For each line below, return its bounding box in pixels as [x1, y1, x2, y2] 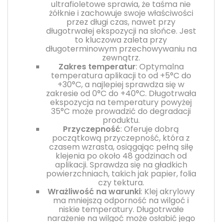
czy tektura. [98, 176, 144, 188]
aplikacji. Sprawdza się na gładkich [55, 159, 187, 170]
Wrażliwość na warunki [47, 185, 141, 197]
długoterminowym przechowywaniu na [45, 43, 197, 55]
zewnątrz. [102, 52, 140, 63]
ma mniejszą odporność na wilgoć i [53, 194, 189, 206]
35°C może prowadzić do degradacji [51, 105, 191, 117]
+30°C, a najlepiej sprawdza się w [57, 78, 184, 90]
